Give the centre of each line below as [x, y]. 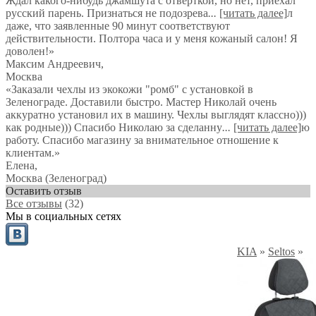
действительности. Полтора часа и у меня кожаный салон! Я [152, 38]
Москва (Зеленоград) [56, 178]
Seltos [281, 251]
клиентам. [30, 153]
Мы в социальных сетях [63, 216]
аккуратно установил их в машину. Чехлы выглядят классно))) [156, 115]
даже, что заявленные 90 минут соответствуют [118, 26]
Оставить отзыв [44, 191]
